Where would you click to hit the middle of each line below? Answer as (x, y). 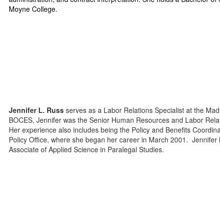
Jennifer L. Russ (37, 110)
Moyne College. (33, 9)
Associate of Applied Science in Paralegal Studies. (88, 149)
